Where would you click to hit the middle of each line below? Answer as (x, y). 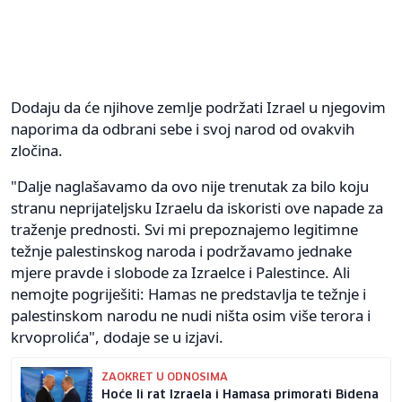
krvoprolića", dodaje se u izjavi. (117, 336)
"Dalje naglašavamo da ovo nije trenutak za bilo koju (190, 186)
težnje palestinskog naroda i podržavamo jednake (181, 250)
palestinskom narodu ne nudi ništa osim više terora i (191, 315)
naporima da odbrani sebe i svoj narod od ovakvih (183, 128)
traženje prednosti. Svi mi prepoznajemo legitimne (184, 229)
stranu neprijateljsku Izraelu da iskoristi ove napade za (197, 207)
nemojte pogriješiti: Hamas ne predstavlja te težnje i (188, 293)
